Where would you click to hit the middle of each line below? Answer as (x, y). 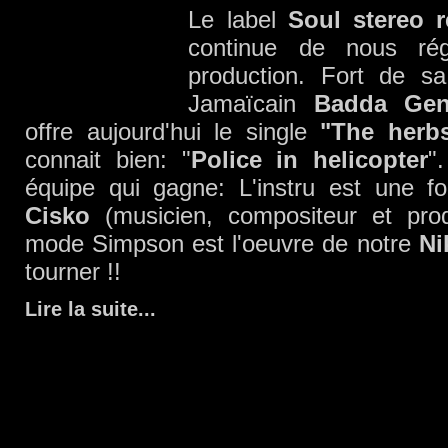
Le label (238, 19)
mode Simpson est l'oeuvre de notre (222, 243)
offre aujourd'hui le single (173, 131)
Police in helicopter (309, 159)
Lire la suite (81, 309)
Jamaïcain (251, 103)
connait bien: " (108, 159)
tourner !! (73, 271)
